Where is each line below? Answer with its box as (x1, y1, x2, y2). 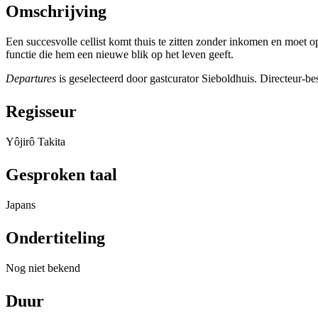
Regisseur (6, 102, 77, 121)
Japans (6, 199, 35, 212)
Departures (6, 72, 59, 85)
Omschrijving (6, 2, 106, 21)
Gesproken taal (6, 165, 117, 185)
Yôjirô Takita (6, 136, 65, 148)
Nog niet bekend (6, 262, 80, 275)
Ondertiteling (6, 229, 105, 248)
